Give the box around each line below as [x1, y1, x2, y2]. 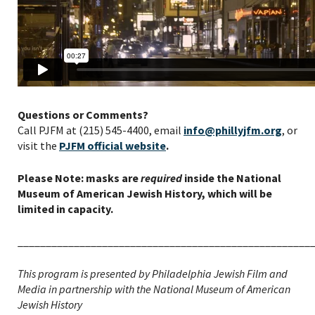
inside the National [182, 171, 281, 186]
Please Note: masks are [18, 171, 141, 186]
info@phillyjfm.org [184, 123, 282, 138]
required [141, 171, 182, 186]
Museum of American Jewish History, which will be [18, 186, 272, 201]
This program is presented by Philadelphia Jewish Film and [18, 266, 288, 281]
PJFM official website [59, 139, 166, 153]
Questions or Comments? [18, 108, 148, 122]
